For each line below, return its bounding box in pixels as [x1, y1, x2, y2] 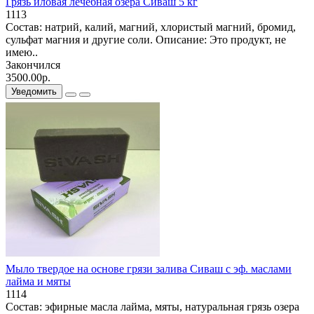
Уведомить [11, 86, 57, 97]
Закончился [6, 58, 60, 71]
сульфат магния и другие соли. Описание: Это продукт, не [6, 33, 286, 46]
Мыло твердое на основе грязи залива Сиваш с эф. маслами [6, 262, 292, 275]
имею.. [6, 46, 38, 58]
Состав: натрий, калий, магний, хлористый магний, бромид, [6, 20, 296, 33]
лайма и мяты [6, 275, 71, 287]
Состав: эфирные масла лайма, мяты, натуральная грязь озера [6, 300, 299, 313]
